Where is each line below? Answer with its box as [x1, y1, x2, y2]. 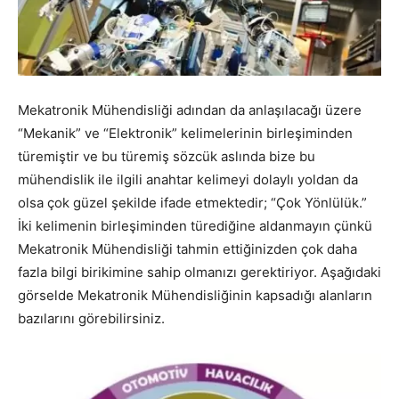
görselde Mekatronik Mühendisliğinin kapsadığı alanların [18, 286, 372, 304]
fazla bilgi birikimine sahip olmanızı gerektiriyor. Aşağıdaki [18, 263, 381, 281]
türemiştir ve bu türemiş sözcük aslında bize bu [18, 147, 315, 165]
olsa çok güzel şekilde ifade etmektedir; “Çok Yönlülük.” [18, 193, 367, 211]
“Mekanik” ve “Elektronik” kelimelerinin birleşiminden [18, 124, 353, 142]
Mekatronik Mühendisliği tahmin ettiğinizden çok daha [18, 240, 357, 257]
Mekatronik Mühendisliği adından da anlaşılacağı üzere [18, 101, 362, 118]
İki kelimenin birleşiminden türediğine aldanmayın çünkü [18, 216, 372, 234]
